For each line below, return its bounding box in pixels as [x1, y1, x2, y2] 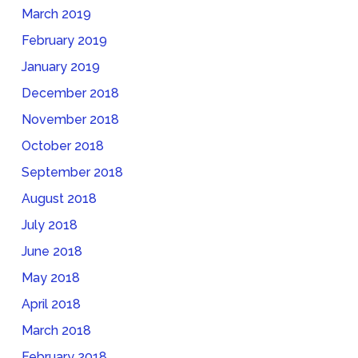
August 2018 [21, 190, 97, 206]
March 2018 [21, 322, 91, 338]
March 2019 [21, 6, 91, 22]
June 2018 [21, 243, 82, 259]
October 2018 [21, 137, 104, 153]
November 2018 [21, 111, 119, 127]
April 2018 [21, 296, 81, 312]
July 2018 [21, 217, 78, 233]
